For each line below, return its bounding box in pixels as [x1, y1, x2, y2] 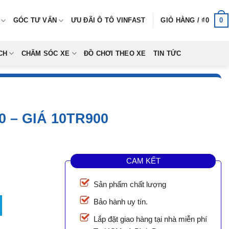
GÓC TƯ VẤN [13, 16, 57, 24]
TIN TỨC [153, 50, 181, 57]
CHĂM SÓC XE [21, 50, 70, 57]
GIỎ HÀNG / [161, 16, 202, 24]
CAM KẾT [126, 156, 161, 165]
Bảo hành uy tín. [94, 197, 148, 207]
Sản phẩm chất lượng [94, 180, 166, 189]
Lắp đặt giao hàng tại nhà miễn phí [94, 215, 207, 224]
